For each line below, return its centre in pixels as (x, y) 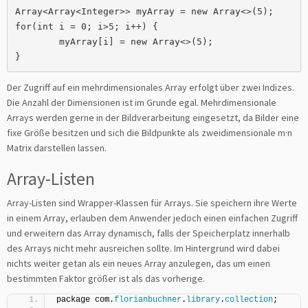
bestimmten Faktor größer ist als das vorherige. (106, 278)
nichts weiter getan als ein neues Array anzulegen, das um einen (139, 263)
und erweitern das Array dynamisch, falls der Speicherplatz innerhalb (148, 233)
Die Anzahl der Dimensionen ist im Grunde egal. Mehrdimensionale (142, 102)
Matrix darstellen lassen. (57, 148)
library (203, 300)
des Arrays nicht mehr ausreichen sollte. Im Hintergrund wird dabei (143, 248)
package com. (85, 300)
